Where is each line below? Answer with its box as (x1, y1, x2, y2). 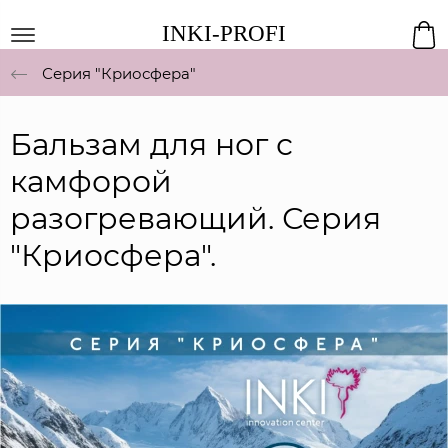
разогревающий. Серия (10, 199, 381, 237)
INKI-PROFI (162, 21, 286, 46)
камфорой (10, 162, 172, 200)
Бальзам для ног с (10, 125, 293, 163)
